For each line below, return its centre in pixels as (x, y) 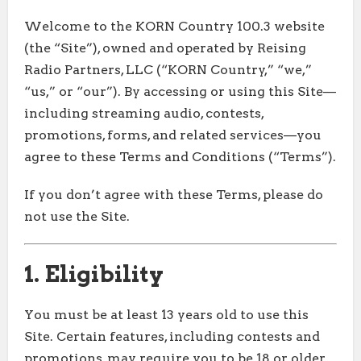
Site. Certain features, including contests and (172, 337)
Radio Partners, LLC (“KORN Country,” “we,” (168, 70)
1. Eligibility (94, 274)
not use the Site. (77, 217)
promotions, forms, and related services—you (173, 135)
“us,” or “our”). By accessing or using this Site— (180, 92)
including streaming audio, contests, (144, 114)
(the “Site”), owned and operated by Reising (165, 48)
